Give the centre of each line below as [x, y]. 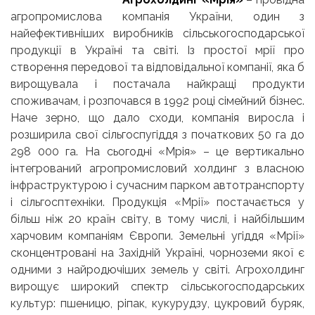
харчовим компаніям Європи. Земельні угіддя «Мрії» [157, 236]
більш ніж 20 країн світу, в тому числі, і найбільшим [157, 219]
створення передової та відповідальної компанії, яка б [157, 67]
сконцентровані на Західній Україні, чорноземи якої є [157, 252]
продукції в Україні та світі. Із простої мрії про [157, 50]
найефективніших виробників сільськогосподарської [157, 33]
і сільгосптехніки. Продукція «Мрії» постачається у [157, 202]
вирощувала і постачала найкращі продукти [157, 84]
